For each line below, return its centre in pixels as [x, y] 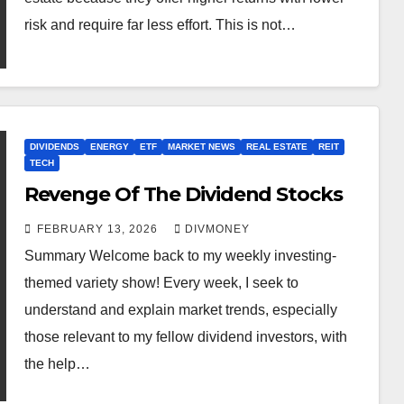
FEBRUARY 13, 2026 [99, 229]
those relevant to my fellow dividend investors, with [185, 337]
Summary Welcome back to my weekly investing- [180, 256]
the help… [57, 364]
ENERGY [109, 147]
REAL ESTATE [276, 147]
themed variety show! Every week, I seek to [161, 283]
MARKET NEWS [201, 147]
